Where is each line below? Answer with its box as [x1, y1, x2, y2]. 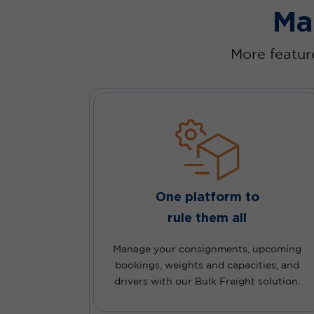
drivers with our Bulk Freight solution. [114, 278, 301, 287]
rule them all [168, 210, 247, 225]
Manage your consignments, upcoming [113, 245, 302, 254]
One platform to [155, 189, 259, 204]
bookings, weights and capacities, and [115, 261, 300, 271]
